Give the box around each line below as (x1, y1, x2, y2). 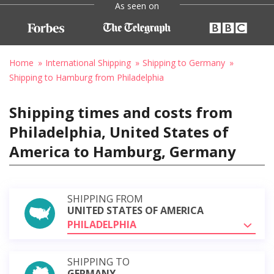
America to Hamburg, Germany (9, 141, 236, 161)
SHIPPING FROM (67, 191, 143, 206)
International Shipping (45, 56, 131, 68)
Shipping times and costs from (9, 102, 232, 122)
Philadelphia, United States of (9, 121, 229, 142)
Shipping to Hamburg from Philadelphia (9, 71, 164, 83)
